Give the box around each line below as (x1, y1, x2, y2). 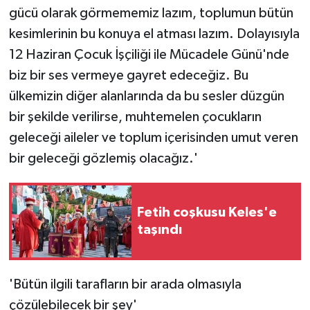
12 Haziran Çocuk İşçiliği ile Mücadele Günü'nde (8, 47, 289, 62)
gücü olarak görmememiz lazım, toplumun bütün (8, 6, 293, 20)
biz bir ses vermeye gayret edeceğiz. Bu (8, 68, 248, 82)
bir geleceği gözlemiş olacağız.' (8, 151, 198, 165)
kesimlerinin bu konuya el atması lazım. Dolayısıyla (8, 26, 300, 41)
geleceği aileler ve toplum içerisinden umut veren (8, 130, 298, 145)
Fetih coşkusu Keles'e (137, 205, 277, 219)
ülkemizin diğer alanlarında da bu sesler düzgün (8, 89, 284, 103)
